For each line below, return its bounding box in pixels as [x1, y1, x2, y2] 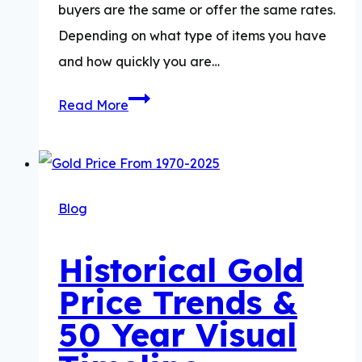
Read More [58, 96, 128, 113]
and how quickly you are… [58, 53, 220, 69]
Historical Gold [58, 249, 304, 290]
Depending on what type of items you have [58, 27, 326, 44]
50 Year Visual [58, 314, 297, 355]
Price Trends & [58, 281, 297, 322]
